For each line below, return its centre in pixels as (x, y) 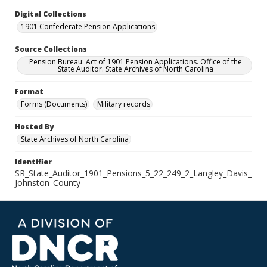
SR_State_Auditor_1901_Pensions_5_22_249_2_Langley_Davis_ (133, 173)
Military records (124, 104)
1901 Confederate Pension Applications (88, 27)
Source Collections (51, 49)
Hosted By (34, 127)
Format (29, 91)
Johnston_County (48, 183)
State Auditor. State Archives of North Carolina (135, 69)
